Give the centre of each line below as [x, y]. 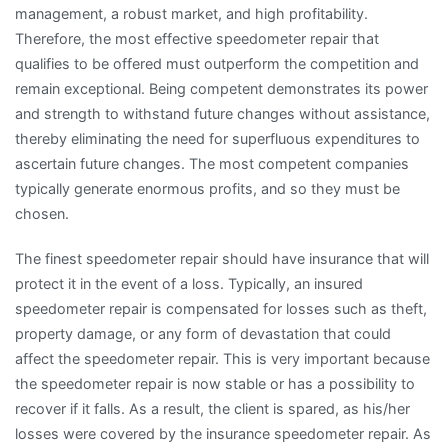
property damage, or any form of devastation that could [203, 334]
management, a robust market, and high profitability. [191, 14]
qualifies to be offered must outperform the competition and [217, 64]
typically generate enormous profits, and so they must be [207, 189]
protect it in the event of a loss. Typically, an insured [189, 284]
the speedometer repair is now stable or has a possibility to [215, 384]
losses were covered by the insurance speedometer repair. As [223, 434]
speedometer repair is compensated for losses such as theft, [221, 309]
